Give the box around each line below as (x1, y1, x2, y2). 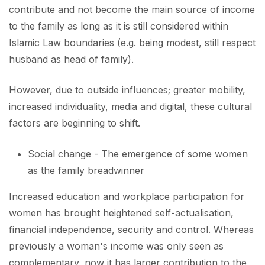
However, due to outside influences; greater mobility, (9, 83, 245, 96)
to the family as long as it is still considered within (9, 20, 228, 32)
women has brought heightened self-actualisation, (9, 206, 234, 219)
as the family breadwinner (28, 164, 144, 176)
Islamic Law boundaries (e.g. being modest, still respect (9, 36, 256, 49)
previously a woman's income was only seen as (9, 240, 224, 252)
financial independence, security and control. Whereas (9, 223, 254, 235)
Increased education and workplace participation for (9, 190, 244, 202)
